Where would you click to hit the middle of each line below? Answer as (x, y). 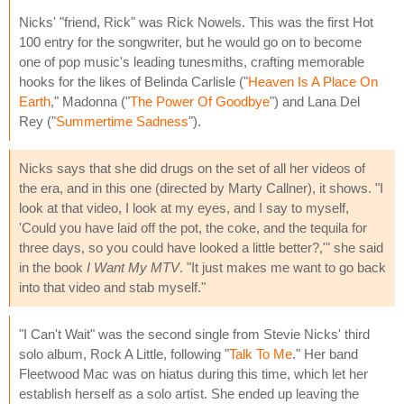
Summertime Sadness (122, 121)
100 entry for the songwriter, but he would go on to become (190, 41)
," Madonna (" (90, 101)
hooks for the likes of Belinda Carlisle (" (133, 81)
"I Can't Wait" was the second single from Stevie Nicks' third (194, 334)
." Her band (325, 353)
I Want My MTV (133, 267)
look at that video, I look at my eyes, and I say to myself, (184, 207)
